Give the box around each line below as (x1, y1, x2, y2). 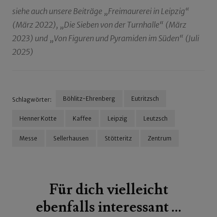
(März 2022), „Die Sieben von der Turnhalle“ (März (12, 20, 186, 30)
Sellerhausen (53, 135, 89, 142)
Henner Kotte (19, 115, 57, 123)
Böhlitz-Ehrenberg (63, 95, 115, 103)
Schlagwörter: (12, 95, 52, 103)
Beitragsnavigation (12, 148, 124, 164)
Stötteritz (105, 135, 132, 142)
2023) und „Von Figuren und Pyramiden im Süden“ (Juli (12, 33, 199, 44)
